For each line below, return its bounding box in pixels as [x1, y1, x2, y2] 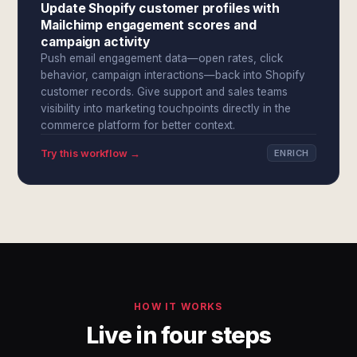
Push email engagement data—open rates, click [41, 52, 284, 65]
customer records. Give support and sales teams [41, 85, 288, 98]
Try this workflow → [41, 147, 141, 159]
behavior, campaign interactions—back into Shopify [41, 69, 306, 81]
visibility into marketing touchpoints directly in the [41, 102, 292, 115]
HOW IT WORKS [134, 300, 223, 312]
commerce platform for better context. [41, 119, 236, 131]
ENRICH [273, 147, 309, 159]
